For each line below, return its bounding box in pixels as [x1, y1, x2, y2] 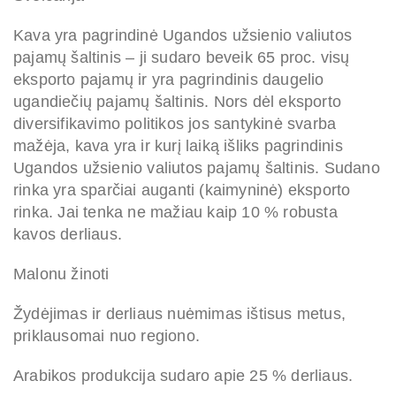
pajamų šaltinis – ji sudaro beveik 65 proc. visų [13, 49, 350, 67]
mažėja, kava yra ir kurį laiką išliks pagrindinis [13, 137, 343, 156]
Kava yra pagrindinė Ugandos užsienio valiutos [13, 27, 353, 45]
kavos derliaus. [13, 225, 122, 244]
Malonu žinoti [13, 265, 110, 284]
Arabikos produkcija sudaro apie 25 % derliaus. [13, 367, 354, 385]
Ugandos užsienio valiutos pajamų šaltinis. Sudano [13, 159, 380, 178]
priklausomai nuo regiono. [13, 327, 200, 346]
